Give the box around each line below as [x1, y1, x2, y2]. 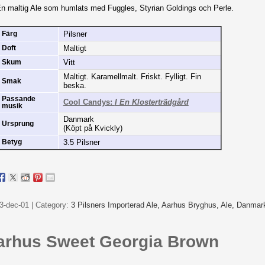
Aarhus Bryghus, [161, 200, 221, 209]
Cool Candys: [63, 98, 115, 107]
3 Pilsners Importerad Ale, [70, 200, 161, 209]
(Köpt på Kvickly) [63, 124, 122, 133]
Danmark [63, 115, 94, 124]
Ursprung [1, 120, 34, 128]
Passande [1, 95, 35, 103]
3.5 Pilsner [63, 138, 100, 147]
